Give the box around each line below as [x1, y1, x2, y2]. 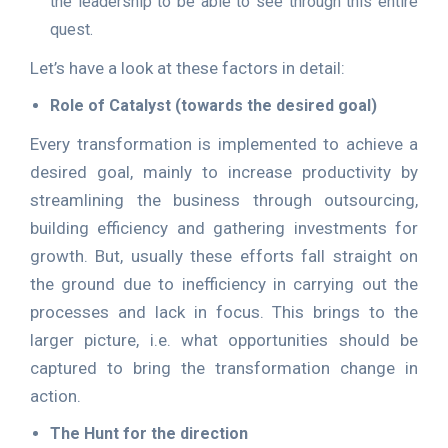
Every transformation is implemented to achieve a [30, 134, 418, 154]
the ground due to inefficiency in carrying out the [30, 274, 418, 294]
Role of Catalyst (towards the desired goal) [50, 96, 377, 115]
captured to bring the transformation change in [30, 358, 418, 378]
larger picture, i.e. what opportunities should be [30, 330, 418, 350]
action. [30, 386, 81, 406]
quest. [50, 20, 93, 39]
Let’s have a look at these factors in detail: [30, 58, 345, 78]
